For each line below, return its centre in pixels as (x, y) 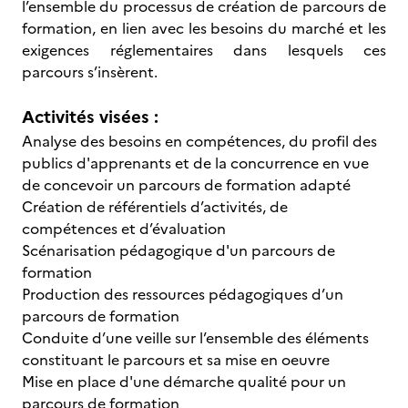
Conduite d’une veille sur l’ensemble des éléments (195, 338)
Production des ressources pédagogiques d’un (183, 294)
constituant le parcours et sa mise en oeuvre (178, 360)
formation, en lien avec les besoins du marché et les (204, 28)
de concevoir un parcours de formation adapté (186, 185)
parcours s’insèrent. (90, 72)
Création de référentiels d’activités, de (155, 207)
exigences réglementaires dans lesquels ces (204, 50)
